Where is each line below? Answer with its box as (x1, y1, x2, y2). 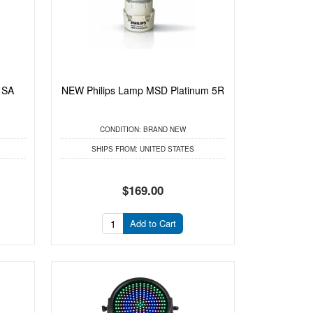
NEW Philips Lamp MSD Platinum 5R (61, 83, 224, 98)
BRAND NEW (140, 124, 186, 134)
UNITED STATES (137, 144, 194, 154)
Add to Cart (130, 216, 177, 230)
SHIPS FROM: (91, 144, 138, 154)
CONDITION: (99, 124, 141, 134)
